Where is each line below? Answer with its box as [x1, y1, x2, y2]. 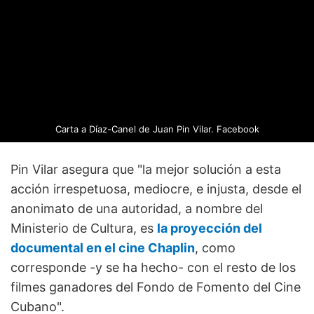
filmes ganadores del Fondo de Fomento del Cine [11, 280, 301, 295]
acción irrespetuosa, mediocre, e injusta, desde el [11, 182, 301, 197]
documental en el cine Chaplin [11, 240, 195, 256]
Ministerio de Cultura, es [11, 221, 157, 236]
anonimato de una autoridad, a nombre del [11, 201, 263, 217]
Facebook [216, 123, 259, 135]
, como [195, 240, 235, 256]
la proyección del [157, 221, 262, 236]
